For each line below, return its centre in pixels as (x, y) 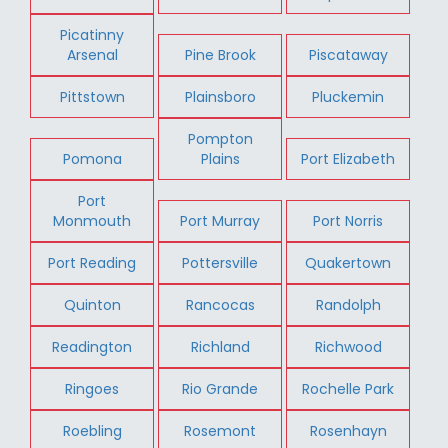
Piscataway (348, 54)
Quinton (92, 304)
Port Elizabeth (348, 158)
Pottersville (220, 262)
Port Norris (348, 220)
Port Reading (92, 262)
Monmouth (92, 220)
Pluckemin (348, 96)
